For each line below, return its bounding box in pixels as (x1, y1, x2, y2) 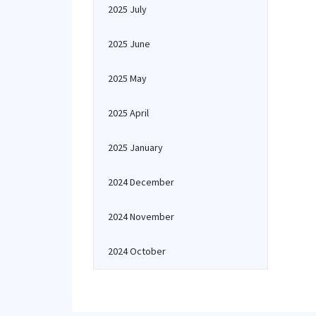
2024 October (108, 245, 166, 257)
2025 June (108, 37, 150, 50)
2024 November (108, 210, 174, 223)
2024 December (108, 176, 174, 188)
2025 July (108, 3, 147, 16)
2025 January (108, 141, 163, 154)
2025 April (108, 107, 149, 119)
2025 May (108, 72, 147, 85)
